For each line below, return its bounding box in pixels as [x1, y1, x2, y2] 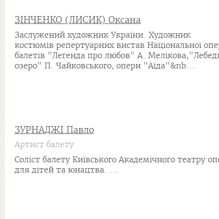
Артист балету [15, 140, 74, 149]
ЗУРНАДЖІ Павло [15, 124, 94, 135]
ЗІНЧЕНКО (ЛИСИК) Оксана [15, 14, 141, 25]
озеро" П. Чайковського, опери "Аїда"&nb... [15, 61, 195, 70]
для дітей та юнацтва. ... [15, 165, 118, 175]
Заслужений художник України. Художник [15, 30, 191, 40]
